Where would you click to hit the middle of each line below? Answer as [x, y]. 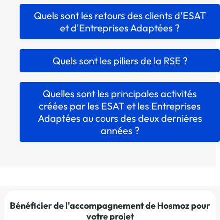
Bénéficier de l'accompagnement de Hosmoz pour [110, 205]
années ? [120, 131]
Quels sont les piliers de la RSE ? [120, 61]
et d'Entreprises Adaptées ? [120, 28]
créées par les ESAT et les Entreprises [120, 106]
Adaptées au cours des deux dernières [120, 118]
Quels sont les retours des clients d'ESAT [120, 16]
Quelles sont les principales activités [120, 94]
